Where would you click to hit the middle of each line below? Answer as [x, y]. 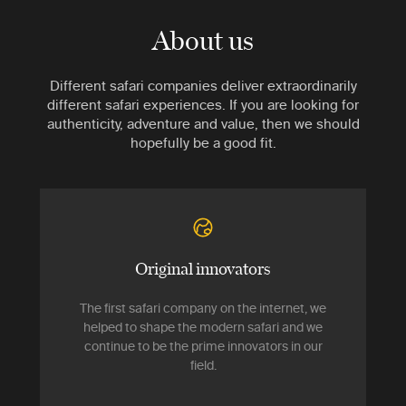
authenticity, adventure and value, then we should [203, 123]
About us [203, 39]
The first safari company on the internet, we [203, 308]
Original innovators [203, 267]
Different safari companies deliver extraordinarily [203, 85]
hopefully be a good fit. [203, 142]
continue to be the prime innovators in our [203, 346]
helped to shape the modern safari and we [203, 327]
